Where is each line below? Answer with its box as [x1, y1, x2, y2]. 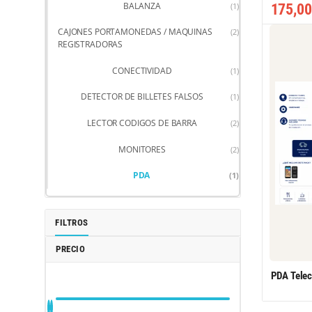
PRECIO [56, 243, 86, 254]
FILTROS [55, 217, 88, 228]
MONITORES [118, 143, 166, 155]
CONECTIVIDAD [112, 64, 172, 77]
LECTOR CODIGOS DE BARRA [87, 116, 197, 129]
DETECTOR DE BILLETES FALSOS [80, 91, 204, 103]
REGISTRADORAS [58, 38, 123, 51]
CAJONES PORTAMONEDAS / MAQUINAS [58, 26, 212, 38]
